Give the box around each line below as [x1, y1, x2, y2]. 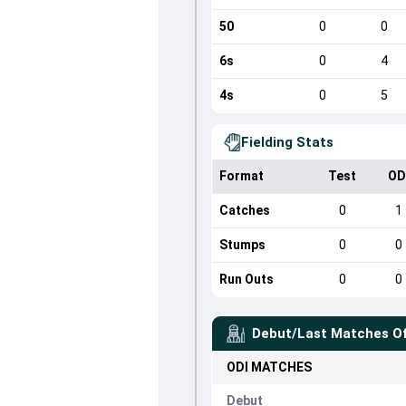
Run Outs [218, 272, 274, 286]
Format [218, 169, 264, 183]
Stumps [218, 237, 266, 252]
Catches [218, 203, 270, 217]
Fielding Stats [240, 134, 333, 150]
